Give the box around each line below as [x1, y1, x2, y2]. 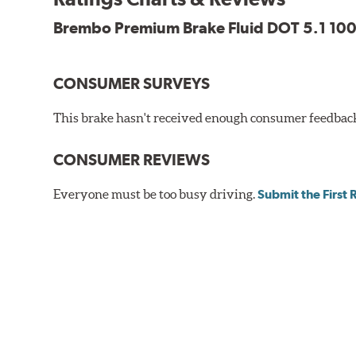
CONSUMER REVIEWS [53, 149, 211, 169]
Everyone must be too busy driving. [53, 186, 258, 201]
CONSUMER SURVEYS [53, 73, 211, 93]
